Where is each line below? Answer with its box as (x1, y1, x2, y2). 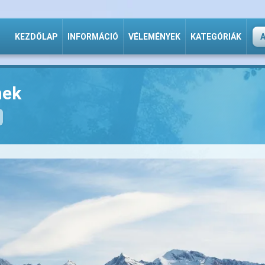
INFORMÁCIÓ (67, 32, 118, 41)
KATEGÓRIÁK (190, 32, 241, 41)
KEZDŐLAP (15, 32, 57, 41)
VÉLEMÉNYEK (128, 32, 180, 41)
